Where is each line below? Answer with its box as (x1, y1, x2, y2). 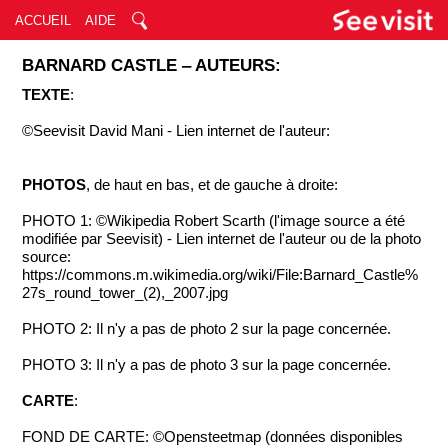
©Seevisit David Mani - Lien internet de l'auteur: (22, 123, 331, 139)
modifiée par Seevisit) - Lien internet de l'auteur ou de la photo (22, 231, 422, 247)
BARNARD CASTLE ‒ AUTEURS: (22, 56, 282, 75)
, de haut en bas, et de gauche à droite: (86, 177, 339, 193)
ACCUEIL (15, 13, 71, 28)
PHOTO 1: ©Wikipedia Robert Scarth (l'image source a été (22, 213, 406, 229)
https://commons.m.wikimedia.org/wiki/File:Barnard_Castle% (22, 267, 419, 283)
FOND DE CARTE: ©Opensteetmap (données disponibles (22, 429, 404, 445)
